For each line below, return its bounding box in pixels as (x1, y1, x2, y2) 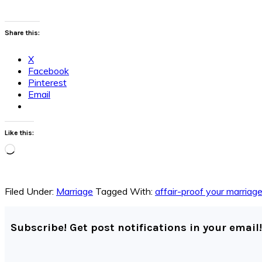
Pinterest (28, 76, 67, 88)
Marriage (56, 185, 93, 197)
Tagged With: (95, 185, 155, 197)
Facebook (28, 64, 69, 77)
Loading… (15, 143, 54, 155)
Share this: (5, 28, 40, 37)
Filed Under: (5, 185, 56, 197)
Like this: (5, 128, 34, 137)
